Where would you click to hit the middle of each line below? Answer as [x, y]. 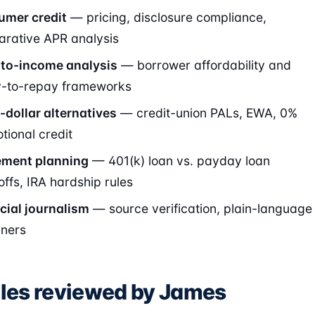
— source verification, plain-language [201, 208]
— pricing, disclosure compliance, [167, 17]
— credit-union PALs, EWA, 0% [207, 112]
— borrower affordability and [204, 65]
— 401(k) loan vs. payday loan [179, 160]
